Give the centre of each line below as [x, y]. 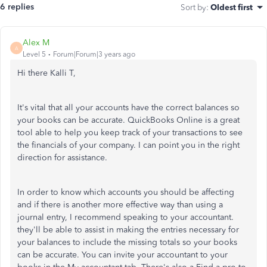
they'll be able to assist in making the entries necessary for [128, 230]
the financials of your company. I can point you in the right [128, 145]
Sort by [193, 7]
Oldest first [232, 7]
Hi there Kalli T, [46, 73]
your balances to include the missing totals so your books [127, 242]
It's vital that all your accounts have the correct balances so [128, 108]
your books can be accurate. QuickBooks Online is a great [128, 120]
